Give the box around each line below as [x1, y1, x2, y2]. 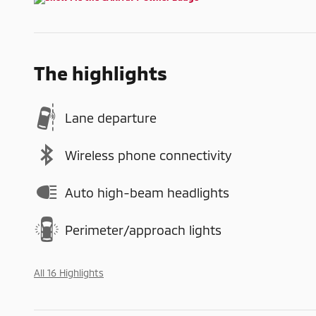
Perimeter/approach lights [65, 221, 221, 238]
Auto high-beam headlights [65, 184, 229, 200]
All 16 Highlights [34, 267, 104, 279]
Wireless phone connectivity [65, 147, 231, 163]
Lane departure [65, 109, 157, 126]
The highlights [34, 61, 167, 85]
